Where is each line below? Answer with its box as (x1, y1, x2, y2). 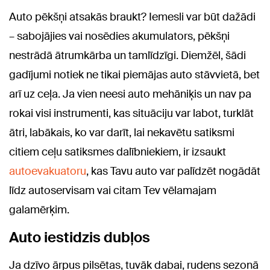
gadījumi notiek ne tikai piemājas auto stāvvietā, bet (9, 67, 260, 82)
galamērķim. (9, 202, 69, 217)
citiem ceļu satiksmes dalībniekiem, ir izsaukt (9, 145, 226, 159)
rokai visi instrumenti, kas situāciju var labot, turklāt (9, 106, 254, 121)
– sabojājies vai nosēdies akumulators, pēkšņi (9, 29, 230, 43)
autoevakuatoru (9, 164, 86, 178)
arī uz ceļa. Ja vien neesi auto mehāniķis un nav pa (9, 87, 251, 101)
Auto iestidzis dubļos (9, 228, 150, 246)
